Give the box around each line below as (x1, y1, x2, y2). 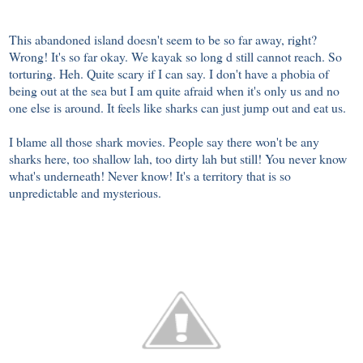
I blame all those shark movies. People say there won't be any (9, 133, 319, 151)
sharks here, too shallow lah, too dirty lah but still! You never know (9, 150, 347, 168)
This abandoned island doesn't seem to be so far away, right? (9, 31, 317, 49)
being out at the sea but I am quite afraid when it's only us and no (9, 82, 340, 100)
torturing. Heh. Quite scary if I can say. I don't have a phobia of (9, 65, 329, 83)
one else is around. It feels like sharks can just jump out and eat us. (9, 99, 350, 117)
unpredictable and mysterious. (9, 184, 165, 202)
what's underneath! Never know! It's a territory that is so (9, 167, 291, 185)
